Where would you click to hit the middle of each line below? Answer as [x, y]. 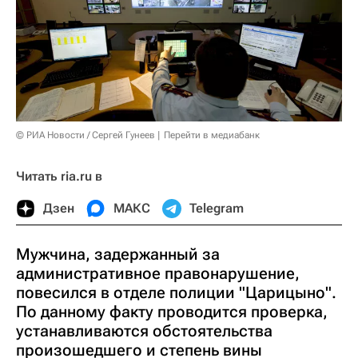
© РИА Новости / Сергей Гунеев [86, 135]
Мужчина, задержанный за [118, 254]
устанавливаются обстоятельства [144, 330]
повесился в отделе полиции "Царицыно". [176, 292]
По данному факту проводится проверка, [172, 311]
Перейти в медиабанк [212, 135]
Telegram [217, 208]
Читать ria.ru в [59, 176]
